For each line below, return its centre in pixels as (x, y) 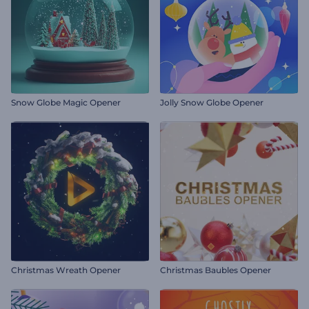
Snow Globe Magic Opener (66, 102)
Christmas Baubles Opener (216, 270)
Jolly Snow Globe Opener (212, 102)
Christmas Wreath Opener (66, 270)
